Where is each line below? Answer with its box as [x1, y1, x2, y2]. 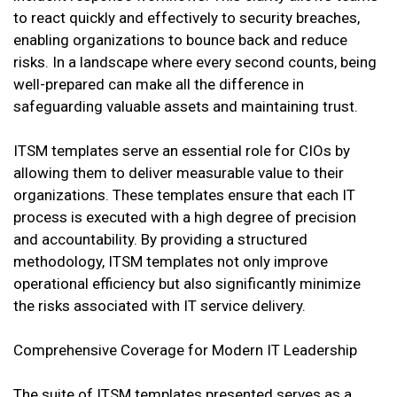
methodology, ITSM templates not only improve [13, 253, 328, 271]
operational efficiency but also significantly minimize [13, 275, 361, 293]
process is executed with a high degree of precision [13, 208, 356, 227]
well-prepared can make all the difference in [13, 75, 304, 94]
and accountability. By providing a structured [13, 230, 307, 249]
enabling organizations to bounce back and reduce [13, 31, 347, 50]
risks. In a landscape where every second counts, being [13, 53, 377, 72]
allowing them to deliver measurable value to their [13, 164, 344, 183]
